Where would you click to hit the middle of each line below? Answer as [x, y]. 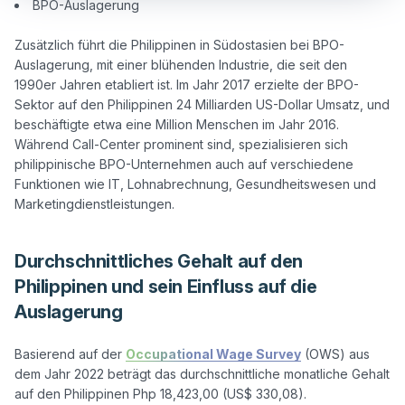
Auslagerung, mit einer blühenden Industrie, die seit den [181, 64]
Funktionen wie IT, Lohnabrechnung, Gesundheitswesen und [195, 184]
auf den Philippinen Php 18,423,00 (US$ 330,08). [160, 393]
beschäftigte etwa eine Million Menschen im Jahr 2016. [177, 124]
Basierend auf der [70, 353]
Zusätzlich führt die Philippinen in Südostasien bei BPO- [179, 44]
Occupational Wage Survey [213, 353]
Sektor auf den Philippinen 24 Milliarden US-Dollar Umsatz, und [202, 104]
